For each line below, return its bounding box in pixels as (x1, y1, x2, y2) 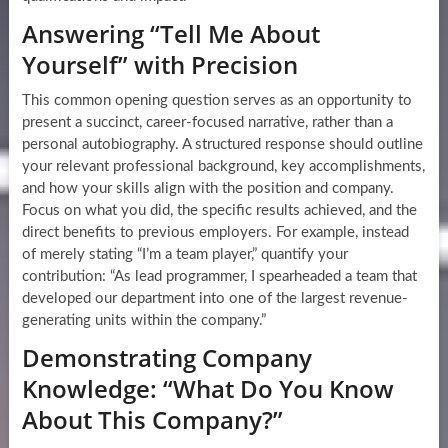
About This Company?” (21, 403, 283, 437)
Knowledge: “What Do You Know (21, 372, 394, 406)
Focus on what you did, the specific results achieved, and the (21, 203, 417, 219)
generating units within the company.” (21, 313, 266, 329)
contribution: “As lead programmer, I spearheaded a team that (21, 269, 417, 285)
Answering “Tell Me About (21, 17, 320, 51)
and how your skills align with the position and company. (21, 181, 394, 197)
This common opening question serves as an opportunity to (21, 93, 412, 109)
